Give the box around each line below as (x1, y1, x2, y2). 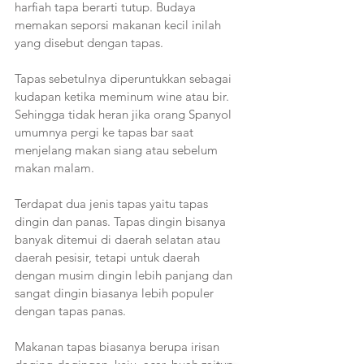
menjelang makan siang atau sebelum (15, 142, 221, 158)
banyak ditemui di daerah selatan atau (15, 232, 223, 247)
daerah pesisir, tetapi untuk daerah (15, 249, 203, 265)
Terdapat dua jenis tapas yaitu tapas (15, 196, 211, 211)
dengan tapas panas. (15, 303, 126, 318)
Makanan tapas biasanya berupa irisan (15, 339, 223, 354)
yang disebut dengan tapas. (15, 35, 163, 50)
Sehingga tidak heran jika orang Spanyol (15, 106, 235, 122)
